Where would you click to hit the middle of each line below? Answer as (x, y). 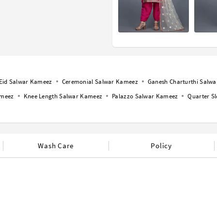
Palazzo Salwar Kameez (145, 96)
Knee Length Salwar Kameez (63, 96)
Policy (162, 146)
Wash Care (56, 146)
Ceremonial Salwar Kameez (100, 82)
